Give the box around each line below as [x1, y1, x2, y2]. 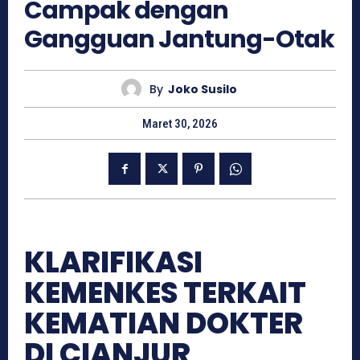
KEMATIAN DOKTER [24, 303, 303, 345]
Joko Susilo [167, 80, 237, 97]
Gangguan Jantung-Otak [24, 22, 334, 57]
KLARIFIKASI [24, 242, 202, 284]
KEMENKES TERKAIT [24, 272, 306, 314]
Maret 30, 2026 [142, 117, 218, 132]
